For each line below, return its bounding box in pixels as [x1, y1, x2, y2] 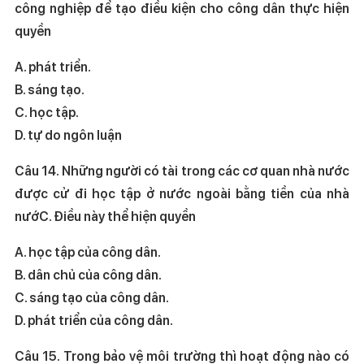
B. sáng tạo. [14, 81, 132, 97]
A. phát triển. [14, 58, 139, 75]
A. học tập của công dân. [14, 244, 255, 260]
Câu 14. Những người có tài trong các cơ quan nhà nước [14, 162, 350, 179]
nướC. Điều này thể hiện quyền [14, 208, 196, 224]
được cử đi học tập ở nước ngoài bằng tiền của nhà [14, 185, 350, 201]
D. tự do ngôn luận [14, 127, 122, 143]
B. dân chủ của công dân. [14, 266, 162, 283]
